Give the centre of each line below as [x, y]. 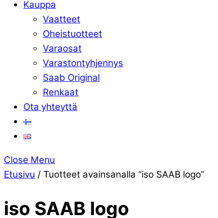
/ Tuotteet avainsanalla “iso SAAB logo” [120, 174]
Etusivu [19, 174]
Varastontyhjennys [83, 63]
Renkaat [61, 92]
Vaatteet [62, 19]
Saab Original [71, 78]
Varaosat [62, 49]
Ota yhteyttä [50, 107]
